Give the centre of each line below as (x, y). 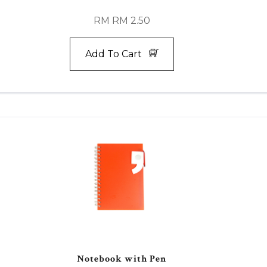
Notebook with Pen (122, 259)
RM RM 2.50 (122, 20)
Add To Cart (117, 54)
